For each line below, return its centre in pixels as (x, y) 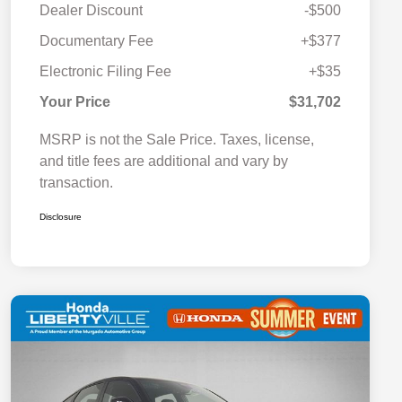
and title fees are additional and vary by (164, 162)
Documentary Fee (96, 41)
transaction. (76, 183)
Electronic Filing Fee (105, 72)
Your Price (75, 102)
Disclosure (61, 217)
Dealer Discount (91, 11)
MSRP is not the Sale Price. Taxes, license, (177, 140)
